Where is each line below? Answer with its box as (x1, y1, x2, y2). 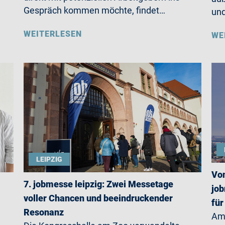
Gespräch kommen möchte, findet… (24, 5, 166, 16)
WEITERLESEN (24, 29, 82, 39)
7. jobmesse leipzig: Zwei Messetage (24, 179, 174, 190)
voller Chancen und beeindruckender (24, 193, 173, 204)
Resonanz (24, 207, 64, 218)
